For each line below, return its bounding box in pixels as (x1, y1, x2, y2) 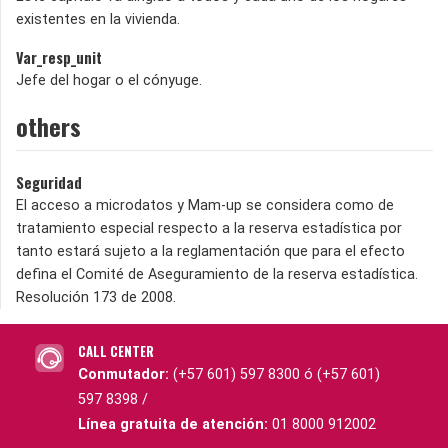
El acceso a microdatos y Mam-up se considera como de (16, 197, 394, 215)
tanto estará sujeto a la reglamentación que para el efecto (16, 243, 405, 261)
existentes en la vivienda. (16, 11, 180, 29)
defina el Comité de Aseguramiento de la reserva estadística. (16, 266, 418, 284)
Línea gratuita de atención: (78, 416, 268, 434)
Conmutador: (78, 366, 169, 384)
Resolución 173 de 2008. (16, 289, 176, 307)
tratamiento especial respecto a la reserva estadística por (16, 220, 402, 238)
